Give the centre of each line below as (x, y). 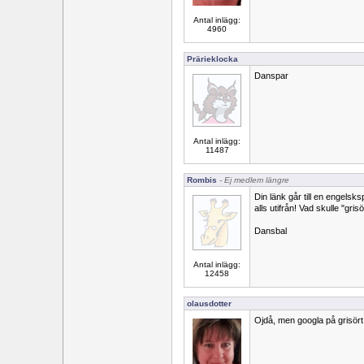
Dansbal (271, 231)
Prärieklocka (212, 59)
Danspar (271, 76)
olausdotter (209, 303)
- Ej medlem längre (253, 180)
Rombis (202, 180)
